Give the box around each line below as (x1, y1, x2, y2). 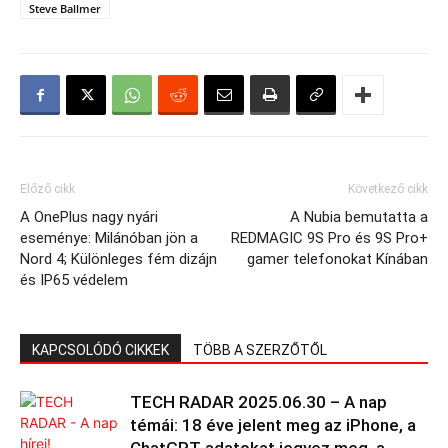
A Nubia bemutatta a (290, 208, 428, 226)
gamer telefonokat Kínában (247, 250, 428, 268)
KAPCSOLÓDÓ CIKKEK (32, 342, 169, 358)
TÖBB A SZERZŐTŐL (193, 342, 327, 358)
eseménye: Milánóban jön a (20, 229, 198, 247)
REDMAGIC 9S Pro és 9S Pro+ (231, 229, 428, 247)
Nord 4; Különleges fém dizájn (20, 250, 217, 268)
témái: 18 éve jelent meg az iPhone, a (130, 415, 416, 435)
